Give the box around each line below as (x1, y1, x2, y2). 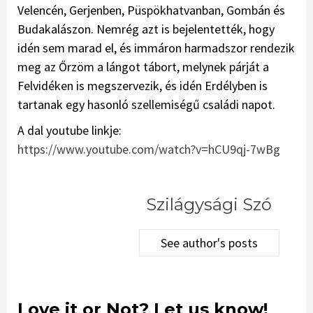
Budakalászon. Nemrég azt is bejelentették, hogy (17, 21, 275, 38)
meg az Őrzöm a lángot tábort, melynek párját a (17, 59, 269, 75)
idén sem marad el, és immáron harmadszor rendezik (17, 40, 295, 57)
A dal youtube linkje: (17, 122, 122, 139)
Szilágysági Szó (146, 194, 272, 215)
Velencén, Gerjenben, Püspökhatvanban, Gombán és (17, 2, 285, 19)
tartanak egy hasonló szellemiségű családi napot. (17, 96, 275, 113)
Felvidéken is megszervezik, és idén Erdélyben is (17, 78, 268, 94)
